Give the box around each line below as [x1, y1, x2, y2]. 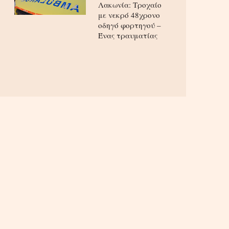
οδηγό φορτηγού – [98, 20, 161, 30]
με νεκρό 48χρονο [98, 10, 160, 20]
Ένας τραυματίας [98, 30, 157, 40]
